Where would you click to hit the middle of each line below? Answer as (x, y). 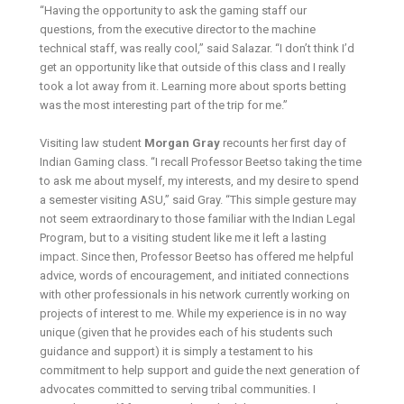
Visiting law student (92, 143)
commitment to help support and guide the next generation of (200, 371)
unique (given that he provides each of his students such (187, 333)
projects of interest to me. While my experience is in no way (193, 314)
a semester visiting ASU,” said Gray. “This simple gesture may (198, 200)
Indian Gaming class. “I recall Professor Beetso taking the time (201, 162)
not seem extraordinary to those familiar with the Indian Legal (198, 219)
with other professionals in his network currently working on (195, 295)
